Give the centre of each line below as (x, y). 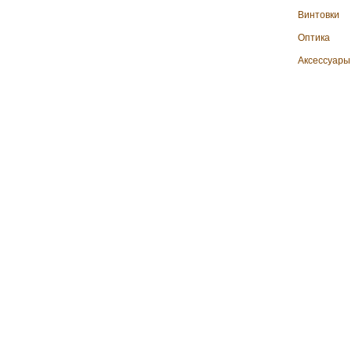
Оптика (314, 38)
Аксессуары (324, 60)
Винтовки (319, 15)
